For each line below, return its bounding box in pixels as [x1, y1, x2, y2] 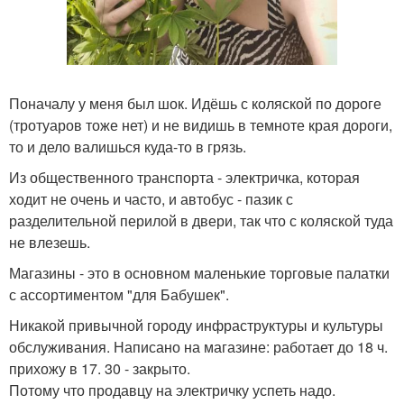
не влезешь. [9, 231, 90, 252]
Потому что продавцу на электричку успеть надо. [9, 379, 335, 400]
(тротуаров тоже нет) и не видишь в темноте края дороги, [9, 114, 392, 135]
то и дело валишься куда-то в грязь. [9, 135, 246, 157]
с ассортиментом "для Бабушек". [9, 283, 229, 305]
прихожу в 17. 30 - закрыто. [9, 357, 190, 379]
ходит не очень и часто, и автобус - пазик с [9, 188, 293, 209]
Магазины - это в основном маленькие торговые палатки [9, 262, 390, 283]
